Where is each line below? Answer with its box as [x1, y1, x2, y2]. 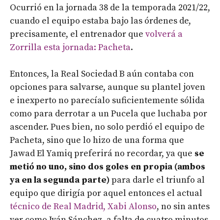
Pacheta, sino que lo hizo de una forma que [10, 135, 184, 146]
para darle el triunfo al [110, 174, 205, 186]
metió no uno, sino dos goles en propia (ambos [10, 161, 205, 173]
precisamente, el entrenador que [10, 28, 145, 40]
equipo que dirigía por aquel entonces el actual [10, 188, 202, 199]
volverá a [145, 28, 183, 40]
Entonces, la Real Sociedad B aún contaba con [10, 68, 194, 80]
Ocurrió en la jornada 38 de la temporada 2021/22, [10, 2, 210, 14]
